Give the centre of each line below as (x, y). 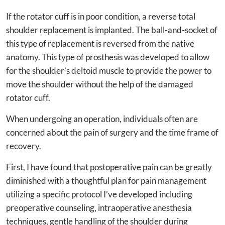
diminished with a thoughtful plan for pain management (106, 180)
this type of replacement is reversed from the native (100, 43)
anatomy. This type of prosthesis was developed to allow (108, 57)
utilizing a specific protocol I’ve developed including (99, 194)
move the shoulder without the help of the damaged (100, 84)
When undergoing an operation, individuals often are (102, 119)
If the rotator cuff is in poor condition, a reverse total (101, 16)
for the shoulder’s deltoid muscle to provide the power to (109, 70)
